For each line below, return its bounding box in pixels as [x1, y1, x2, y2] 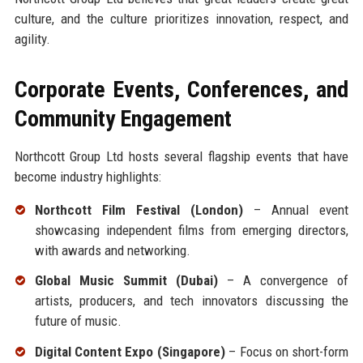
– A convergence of [217, 272, 349, 289]
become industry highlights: [14, 168, 161, 185]
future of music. [34, 313, 122, 330]
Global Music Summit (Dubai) [34, 272, 218, 289]
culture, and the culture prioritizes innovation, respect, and [14, 10, 349, 27]
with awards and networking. [34, 241, 190, 258]
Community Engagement [14, 105, 232, 132]
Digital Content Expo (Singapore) [34, 344, 225, 361]
